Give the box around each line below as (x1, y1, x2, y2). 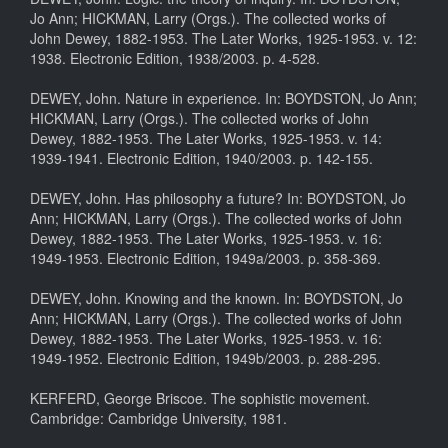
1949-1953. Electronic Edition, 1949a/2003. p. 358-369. (30, 248, 381, 269)
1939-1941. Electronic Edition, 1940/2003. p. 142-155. (30, 148, 373, 169)
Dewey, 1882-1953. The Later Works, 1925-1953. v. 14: (30, 128, 382, 149)
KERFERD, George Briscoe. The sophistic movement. (30, 388, 370, 409)
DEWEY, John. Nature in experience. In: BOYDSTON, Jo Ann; (30, 88, 417, 109)
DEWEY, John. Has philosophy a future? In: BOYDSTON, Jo (30, 188, 406, 209)
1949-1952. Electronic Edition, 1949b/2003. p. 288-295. (30, 348, 381, 369)
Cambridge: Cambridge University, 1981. (30, 408, 287, 429)
